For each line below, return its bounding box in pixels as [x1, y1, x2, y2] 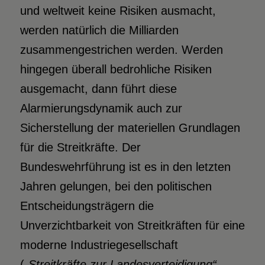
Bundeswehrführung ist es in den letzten [20, 160, 231, 174]
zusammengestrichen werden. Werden [20, 43, 223, 57]
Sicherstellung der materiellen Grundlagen [20, 121, 240, 135]
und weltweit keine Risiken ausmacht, [20, 4, 216, 18]
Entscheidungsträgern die [20, 199, 154, 213]
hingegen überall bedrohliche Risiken [20, 63, 212, 76]
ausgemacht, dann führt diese [20, 82, 177, 96]
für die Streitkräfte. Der [20, 141, 141, 154]
